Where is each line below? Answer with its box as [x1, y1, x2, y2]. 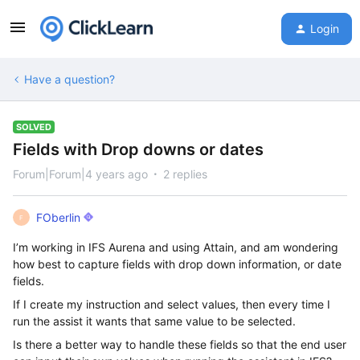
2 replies [163, 167, 207, 181]
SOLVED [16, 121, 51, 133]
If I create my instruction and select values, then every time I [13, 297, 330, 311]
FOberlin [36, 211, 80, 224]
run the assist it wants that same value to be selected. [13, 314, 296, 328]
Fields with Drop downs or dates [13, 140, 264, 159]
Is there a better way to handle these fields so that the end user [13, 337, 346, 351]
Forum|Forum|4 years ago [13, 167, 148, 181]
